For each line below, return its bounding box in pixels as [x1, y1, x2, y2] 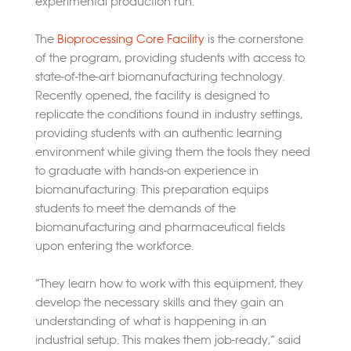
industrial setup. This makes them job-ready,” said [34, 332, 301, 348]
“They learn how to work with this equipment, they [34, 276, 303, 291]
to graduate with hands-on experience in [34, 163, 259, 179]
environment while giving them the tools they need [34, 144, 310, 160]
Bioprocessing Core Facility [56, 31, 204, 47]
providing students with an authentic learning [34, 125, 282, 141]
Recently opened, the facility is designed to [34, 88, 270, 103]
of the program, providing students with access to [34, 50, 305, 66]
